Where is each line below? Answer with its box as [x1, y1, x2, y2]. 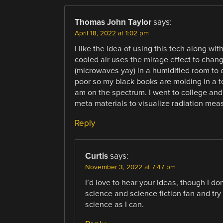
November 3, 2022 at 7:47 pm [85, 163, 176, 172]
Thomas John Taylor [74, 16, 151, 27]
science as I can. [85, 200, 144, 210]
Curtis [85, 151, 108, 162]
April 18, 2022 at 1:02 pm [74, 29, 149, 37]
